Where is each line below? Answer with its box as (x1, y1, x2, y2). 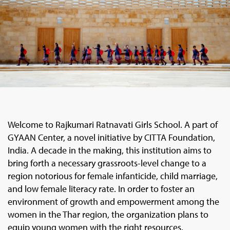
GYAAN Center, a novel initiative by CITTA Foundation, (8, 131, 215, 144)
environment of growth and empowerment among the (8, 196, 219, 208)
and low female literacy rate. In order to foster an (8, 183, 195, 195)
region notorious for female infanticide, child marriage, (8, 170, 218, 182)
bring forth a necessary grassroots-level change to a (8, 157, 206, 169)
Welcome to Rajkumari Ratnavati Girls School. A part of (8, 119, 218, 131)
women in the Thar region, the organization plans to (8, 208, 208, 221)
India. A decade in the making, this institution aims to (8, 144, 212, 157)
